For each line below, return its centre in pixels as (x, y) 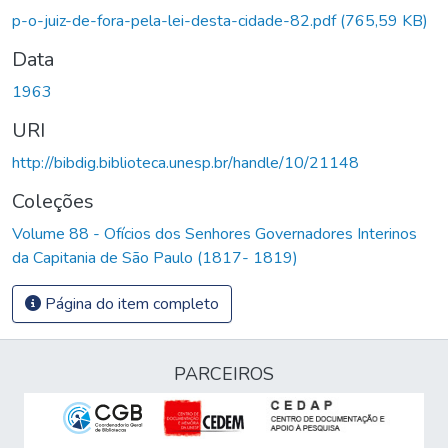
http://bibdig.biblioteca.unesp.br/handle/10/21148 (185, 162)
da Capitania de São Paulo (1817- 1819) (155, 257)
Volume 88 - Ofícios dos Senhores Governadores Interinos (214, 233)
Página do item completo (130, 303)
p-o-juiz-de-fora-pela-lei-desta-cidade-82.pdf (176, 20)
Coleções (53, 201)
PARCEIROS (224, 374)
